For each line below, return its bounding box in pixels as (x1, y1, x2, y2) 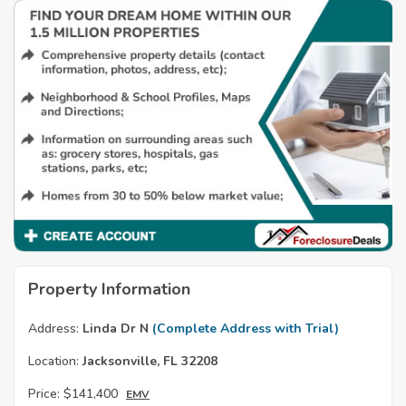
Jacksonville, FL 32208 (79, 353, 217, 371)
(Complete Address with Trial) (152, 320, 339, 338)
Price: (28, 385, 60, 403)
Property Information (28, 278, 190, 301)
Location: (28, 353, 79, 371)
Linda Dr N (79, 320, 152, 338)
